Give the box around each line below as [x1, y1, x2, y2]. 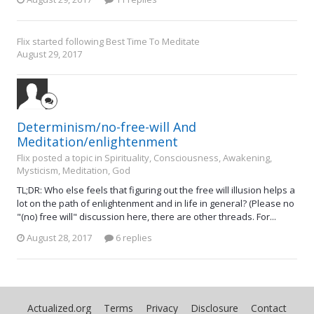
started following [30, 34, 106, 48]
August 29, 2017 [17, 47, 82, 60]
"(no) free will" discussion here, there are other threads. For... [17, 210, 276, 223]
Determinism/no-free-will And [17, 118, 196, 135]
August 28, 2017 [27, 231, 92, 245]
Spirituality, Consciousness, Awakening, [104, 151, 272, 164]
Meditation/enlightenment [17, 132, 178, 150]
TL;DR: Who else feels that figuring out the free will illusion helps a [17, 183, 295, 196]
